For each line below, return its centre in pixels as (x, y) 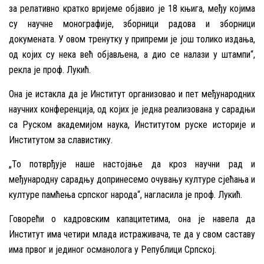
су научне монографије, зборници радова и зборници (132, 24)
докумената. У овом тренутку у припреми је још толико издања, (132, 39)
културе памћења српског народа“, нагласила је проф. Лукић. (126, 195)
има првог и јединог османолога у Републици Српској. (113, 250)
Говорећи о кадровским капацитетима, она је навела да (132, 219)
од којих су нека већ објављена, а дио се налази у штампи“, (132, 55)
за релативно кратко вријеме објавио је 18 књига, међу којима (132, 9)
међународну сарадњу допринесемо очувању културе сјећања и (132, 180)
